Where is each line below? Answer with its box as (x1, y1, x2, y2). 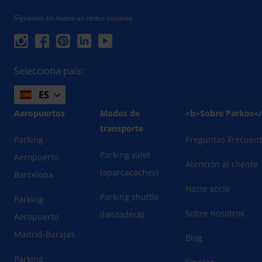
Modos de (99, 108, 140, 119)
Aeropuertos (14, 108, 65, 119)
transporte (99, 123, 143, 135)
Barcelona (14, 169, 53, 181)
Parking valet (99, 149, 150, 161)
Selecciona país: (14, 64, 84, 78)
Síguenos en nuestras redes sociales (14, 13, 133, 23)
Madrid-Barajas (14, 229, 75, 240)
